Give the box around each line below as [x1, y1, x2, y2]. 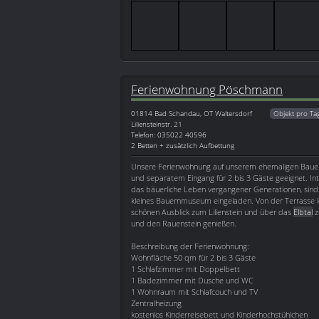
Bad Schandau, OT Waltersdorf [155, 108, 252, 119]
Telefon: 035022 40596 [131, 130, 206, 140]
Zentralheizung [131, 298, 182, 309]
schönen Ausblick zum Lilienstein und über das [131, 206, 293, 218]
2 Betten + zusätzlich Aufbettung [131, 140, 234, 151]
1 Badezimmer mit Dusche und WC [131, 275, 253, 286]
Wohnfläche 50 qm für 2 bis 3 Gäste [131, 252, 256, 263]
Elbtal [293, 206, 313, 218]
